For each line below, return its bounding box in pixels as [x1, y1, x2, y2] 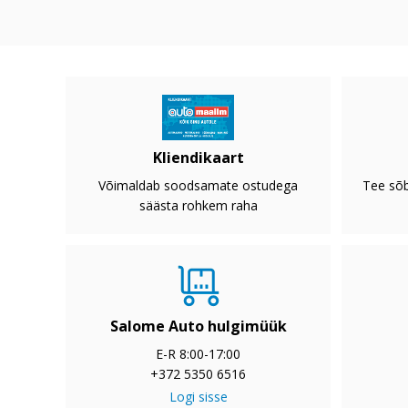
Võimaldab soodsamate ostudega [98, 177, 298, 195]
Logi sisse [168, 388, 228, 406]
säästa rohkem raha [138, 197, 258, 215]
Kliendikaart [152, 148, 244, 168]
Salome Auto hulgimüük [109, 316, 287, 337]
